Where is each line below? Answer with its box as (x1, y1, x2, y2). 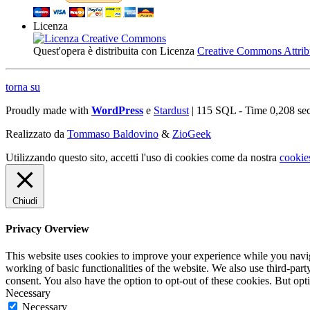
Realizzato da (6, 127, 67, 140)
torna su (6, 80, 40, 93)
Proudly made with (6, 104, 91, 116)
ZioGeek (172, 127, 211, 140)
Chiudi (12, 195, 37, 206)
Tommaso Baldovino (67, 127, 158, 140)
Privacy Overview (6, 222, 89, 235)
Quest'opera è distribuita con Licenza (33, 44, 197, 57)
